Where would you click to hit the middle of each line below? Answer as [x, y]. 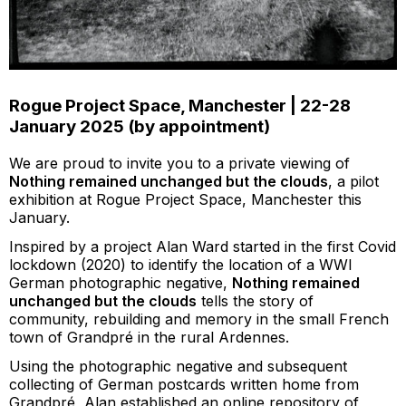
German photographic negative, [121, 282]
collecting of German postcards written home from [184, 384]
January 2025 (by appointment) [140, 127]
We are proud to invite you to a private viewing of [179, 163]
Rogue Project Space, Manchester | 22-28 [180, 106]
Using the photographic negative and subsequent [178, 366]
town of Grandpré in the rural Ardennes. [149, 337]
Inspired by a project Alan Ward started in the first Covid [203, 246]
